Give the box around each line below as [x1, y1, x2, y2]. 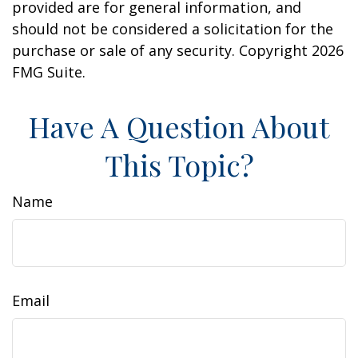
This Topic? [104, 145, 254, 184]
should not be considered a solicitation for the [12, 18, 333, 38]
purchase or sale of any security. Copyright [12, 40, 312, 60]
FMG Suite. [12, 62, 86, 82]
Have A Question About [29, 106, 329, 145]
